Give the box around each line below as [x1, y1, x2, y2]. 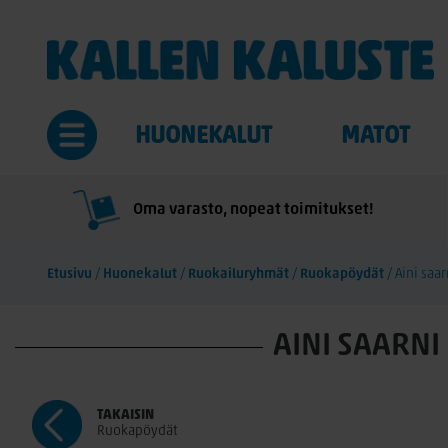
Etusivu [47, 267, 92, 282]
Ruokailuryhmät [188, 267, 289, 282]
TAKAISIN [97, 408, 154, 423]
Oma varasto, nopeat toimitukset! [129, 202, 374, 218]
